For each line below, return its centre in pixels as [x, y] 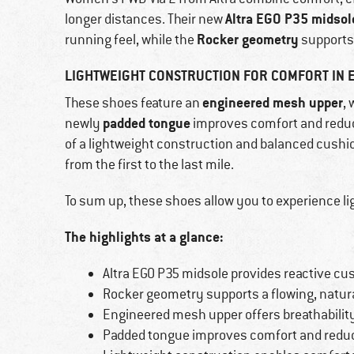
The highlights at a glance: [144, 237]
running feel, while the [131, 40]
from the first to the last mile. [149, 165]
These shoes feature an [134, 103]
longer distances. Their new [145, 19]
